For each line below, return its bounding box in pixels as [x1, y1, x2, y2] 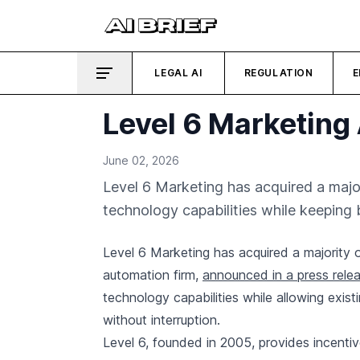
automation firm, [103, 267, 202, 283]
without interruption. [103, 312, 220, 328]
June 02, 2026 [103, 153, 179, 167]
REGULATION [243, 67, 313, 79]
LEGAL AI [154, 67, 202, 79]
